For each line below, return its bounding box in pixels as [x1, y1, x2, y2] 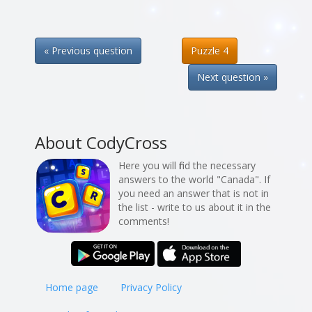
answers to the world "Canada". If [118, 173, 270, 186]
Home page [45, 280, 98, 294]
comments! [118, 214, 169, 228]
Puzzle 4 [190, 44, 228, 57]
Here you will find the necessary [118, 159, 256, 172]
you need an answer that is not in [118, 187, 269, 200]
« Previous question [44, 44, 132, 57]
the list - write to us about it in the [118, 201, 271, 214]
